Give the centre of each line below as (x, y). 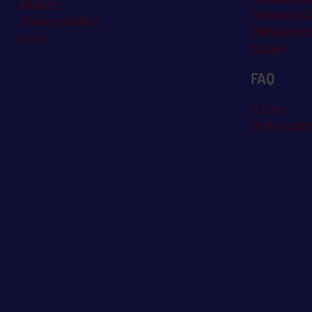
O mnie (267, 108)
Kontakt (268, 48)
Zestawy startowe (60, 21)
